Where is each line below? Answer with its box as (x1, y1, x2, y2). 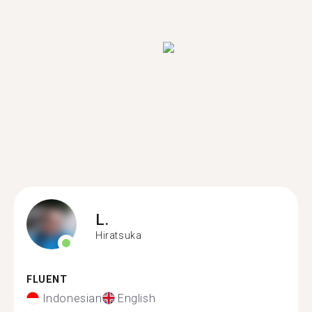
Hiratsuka (95, 229, 142, 241)
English (118, 291, 156, 305)
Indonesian (42, 291, 102, 305)
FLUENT (26, 274, 68, 286)
